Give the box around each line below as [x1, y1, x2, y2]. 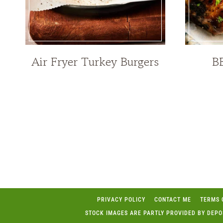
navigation [25, 117, 99, 141]
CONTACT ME [154, 196, 191, 203]
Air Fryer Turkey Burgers [31, 52, 159, 70]
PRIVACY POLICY [97, 196, 145, 203]
